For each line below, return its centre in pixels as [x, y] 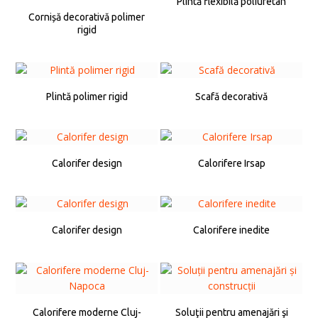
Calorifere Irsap [231, 164]
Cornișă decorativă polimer [87, 17]
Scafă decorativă [231, 97]
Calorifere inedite [231, 230]
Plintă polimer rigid [87, 97]
